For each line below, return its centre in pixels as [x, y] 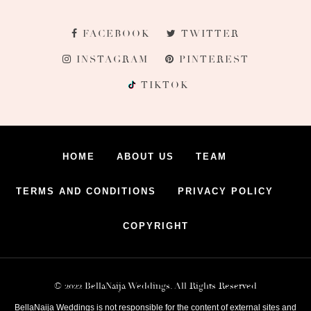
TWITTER [210, 33]
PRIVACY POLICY [226, 191]
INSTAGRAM [112, 59]
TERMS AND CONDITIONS [86, 191]
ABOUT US [145, 156]
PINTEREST [214, 59]
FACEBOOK [116, 33]
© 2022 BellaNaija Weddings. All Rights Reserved [155, 286]
